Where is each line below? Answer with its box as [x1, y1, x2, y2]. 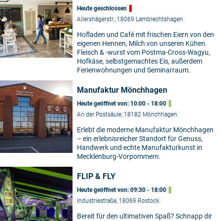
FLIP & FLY [77, 172, 115, 182]
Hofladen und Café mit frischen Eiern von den [77, 31, 214, 39]
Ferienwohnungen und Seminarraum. [77, 66, 190, 74]
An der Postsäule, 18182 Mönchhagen [77, 111, 177, 118]
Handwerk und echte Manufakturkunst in [77, 144, 202, 152]
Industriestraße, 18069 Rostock [77, 197, 159, 205]
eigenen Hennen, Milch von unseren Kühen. [77, 39, 207, 48]
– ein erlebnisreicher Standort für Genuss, [77, 135, 203, 143]
